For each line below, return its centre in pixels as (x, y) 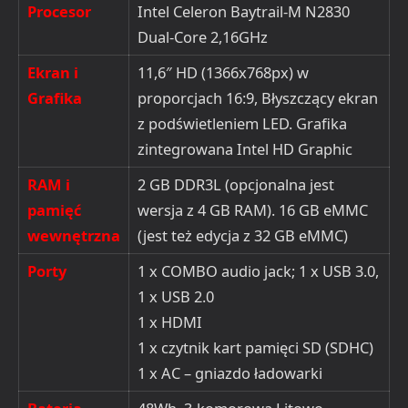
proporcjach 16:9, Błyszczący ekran (258, 97)
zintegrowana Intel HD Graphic (245, 148)
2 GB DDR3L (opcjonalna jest (236, 184)
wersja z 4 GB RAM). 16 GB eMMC (253, 209)
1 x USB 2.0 (176, 296)
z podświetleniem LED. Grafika (242, 123)
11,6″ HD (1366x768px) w (223, 72)
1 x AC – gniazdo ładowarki (230, 372)
